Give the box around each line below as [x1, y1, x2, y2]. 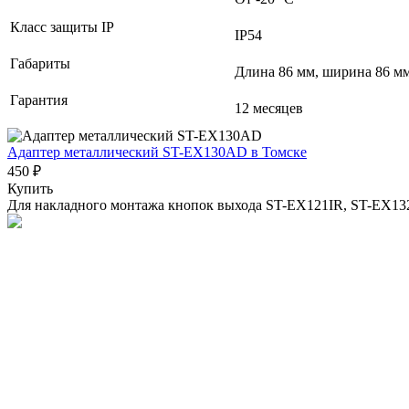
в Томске [251, 143, 307, 160]
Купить [7, 180, 53, 196]
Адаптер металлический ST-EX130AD [7, 143, 251, 160]
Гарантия [10, 91, 71, 108]
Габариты [10, 55, 74, 71]
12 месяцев [235, 100, 303, 116]
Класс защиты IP [10, 18, 118, 35]
